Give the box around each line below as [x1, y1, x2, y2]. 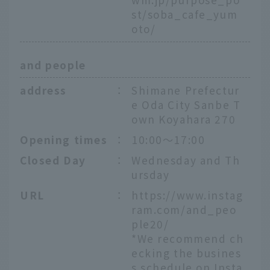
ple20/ [131, 216, 169, 231]
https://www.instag [131, 187, 243, 202]
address [20, 82, 67, 98]
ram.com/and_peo [131, 201, 237, 217]
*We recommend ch [131, 230, 244, 246]
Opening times [20, 131, 108, 147]
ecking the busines [131, 245, 242, 260]
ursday [131, 166, 170, 182]
